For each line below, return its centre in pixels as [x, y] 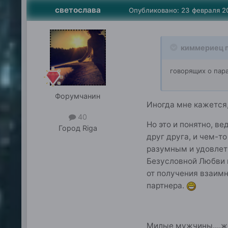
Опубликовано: [155, 10]
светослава [78, 10]
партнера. [166, 186]
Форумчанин [78, 96]
